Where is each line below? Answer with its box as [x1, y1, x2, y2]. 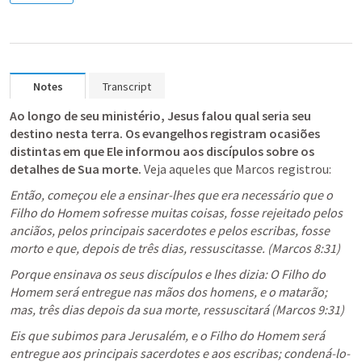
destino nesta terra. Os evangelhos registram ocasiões [10, 125, 320, 141]
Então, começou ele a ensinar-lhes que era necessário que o [10, 187, 333, 203]
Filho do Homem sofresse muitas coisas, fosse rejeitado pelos [10, 204, 343, 221]
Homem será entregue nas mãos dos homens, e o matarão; [10, 284, 327, 300]
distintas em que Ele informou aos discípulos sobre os [10, 143, 314, 159]
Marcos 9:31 [276, 301, 340, 318]
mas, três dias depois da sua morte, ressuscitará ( [10, 301, 276, 318]
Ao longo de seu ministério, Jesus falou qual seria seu [10, 107, 311, 124]
